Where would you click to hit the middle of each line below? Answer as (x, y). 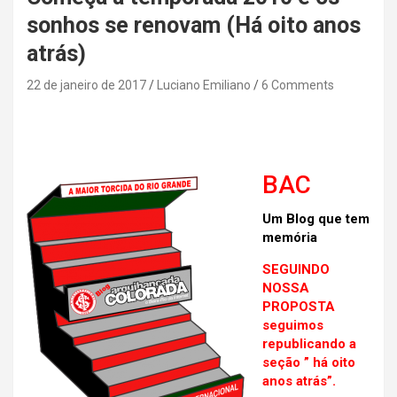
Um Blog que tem (316, 219)
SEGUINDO (296, 270)
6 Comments (298, 86)
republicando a (309, 344)
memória (290, 238)
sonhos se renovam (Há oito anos (194, 26)
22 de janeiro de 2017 (86, 86)
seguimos (293, 326)
